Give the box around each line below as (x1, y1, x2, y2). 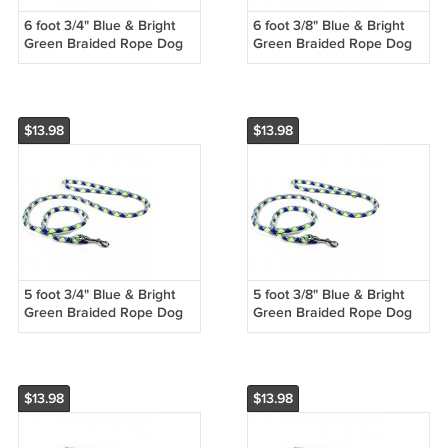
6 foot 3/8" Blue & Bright (252, 16, 404, 34)
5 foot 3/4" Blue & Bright (23, 285, 175, 303)
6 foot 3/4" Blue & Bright (23, 16, 175, 34)
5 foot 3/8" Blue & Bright (252, 285, 404, 303)
